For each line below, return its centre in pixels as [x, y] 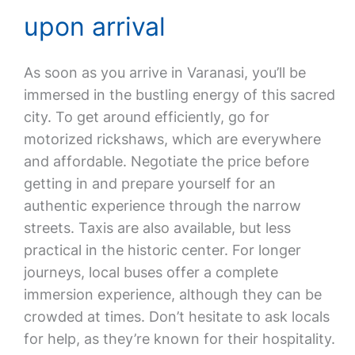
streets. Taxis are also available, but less [157, 228]
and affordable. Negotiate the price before [166, 161]
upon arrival [94, 27]
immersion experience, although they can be [172, 294]
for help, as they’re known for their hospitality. [179, 339]
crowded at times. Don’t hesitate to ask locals [176, 317]
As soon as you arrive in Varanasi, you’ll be [164, 73]
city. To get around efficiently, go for [146, 117]
